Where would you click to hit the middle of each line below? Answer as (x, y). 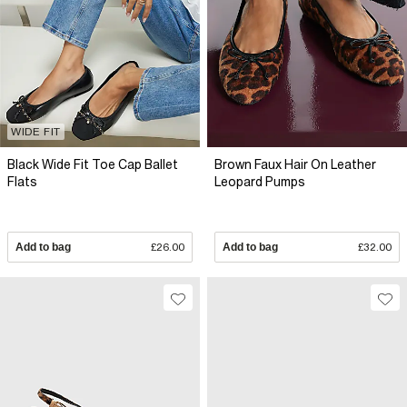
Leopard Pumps (260, 182)
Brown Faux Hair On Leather (295, 165)
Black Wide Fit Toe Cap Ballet (93, 165)
